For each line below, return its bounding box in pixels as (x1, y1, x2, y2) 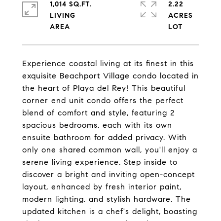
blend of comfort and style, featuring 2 (22, 108, 175, 117)
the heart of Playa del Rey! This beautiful (22, 83, 185, 93)
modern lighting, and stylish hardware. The (22, 194, 191, 204)
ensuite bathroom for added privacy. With (22, 133, 187, 142)
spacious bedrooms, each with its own (22, 120, 172, 130)
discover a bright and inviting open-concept (22, 170, 195, 179)
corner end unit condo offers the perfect (22, 96, 184, 105)
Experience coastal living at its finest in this (22, 59, 194, 68)
